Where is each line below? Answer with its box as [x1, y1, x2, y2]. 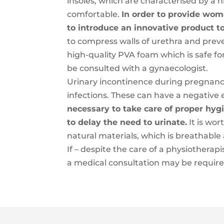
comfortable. [67, 9, 122, 19]
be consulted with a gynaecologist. [67, 63, 208, 73]
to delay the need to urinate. [67, 117, 187, 127]
